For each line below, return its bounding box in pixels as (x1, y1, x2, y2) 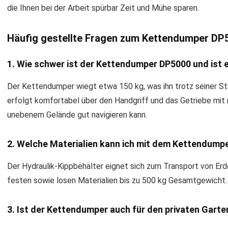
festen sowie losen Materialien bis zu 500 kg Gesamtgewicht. (7, 176, 227, 185)
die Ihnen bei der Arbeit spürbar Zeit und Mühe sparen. (7, 3, 199, 13)
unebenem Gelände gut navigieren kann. (7, 110, 147, 120)
